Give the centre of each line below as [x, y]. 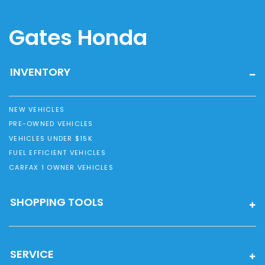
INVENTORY [40, 72]
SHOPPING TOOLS [57, 202]
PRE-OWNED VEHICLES [51, 124]
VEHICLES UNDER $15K [51, 138]
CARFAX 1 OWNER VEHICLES [61, 167]
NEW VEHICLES [37, 109]
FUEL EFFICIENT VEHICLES [57, 153]
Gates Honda [78, 38]
